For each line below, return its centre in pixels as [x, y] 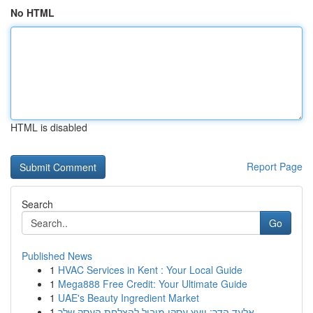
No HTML [32, 13]
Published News [57, 256]
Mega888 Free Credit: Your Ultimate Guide [153, 284]
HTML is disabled [49, 127]
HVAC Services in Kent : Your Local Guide [150, 270]
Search [37, 204]
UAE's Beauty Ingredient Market [129, 298]
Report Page [275, 166]
